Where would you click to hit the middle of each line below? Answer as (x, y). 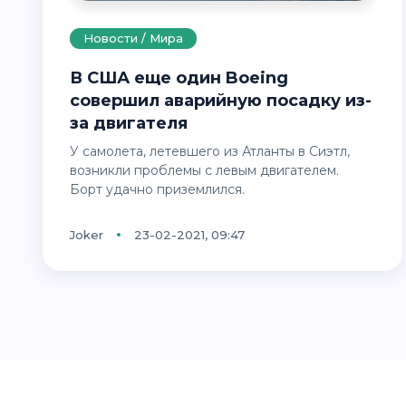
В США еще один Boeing (76, 77)
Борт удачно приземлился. (157, 189)
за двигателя (129, 123)
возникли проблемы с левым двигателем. (204, 170)
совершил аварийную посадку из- (221, 100)
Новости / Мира (133, 38)
